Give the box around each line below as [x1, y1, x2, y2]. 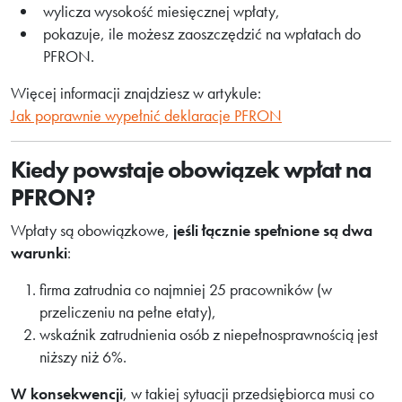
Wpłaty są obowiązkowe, [11, 220, 173, 240]
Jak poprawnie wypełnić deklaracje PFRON [11, 105, 282, 126]
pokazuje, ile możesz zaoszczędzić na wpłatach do [43, 23, 361, 44]
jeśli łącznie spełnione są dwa [173, 220, 372, 240]
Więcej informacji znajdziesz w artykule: [11, 83, 261, 103]
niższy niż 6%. [39, 346, 127, 367]
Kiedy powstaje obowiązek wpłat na [11, 154, 371, 185]
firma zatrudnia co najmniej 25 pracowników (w [39, 279, 332, 300]
